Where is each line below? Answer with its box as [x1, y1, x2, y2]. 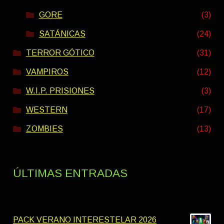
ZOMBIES [25, 124, 63, 133]
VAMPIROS [25, 67, 68, 76]
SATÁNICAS [38, 29, 85, 38]
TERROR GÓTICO [25, 48, 94, 57]
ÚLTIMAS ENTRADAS [12, 166, 127, 180]
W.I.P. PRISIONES [25, 86, 94, 95]
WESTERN [25, 105, 67, 114]
